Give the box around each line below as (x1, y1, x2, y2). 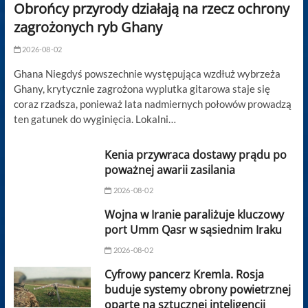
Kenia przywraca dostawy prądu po (104, 146, 287, 162)
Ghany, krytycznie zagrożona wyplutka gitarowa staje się (13, 82, 270, 95)
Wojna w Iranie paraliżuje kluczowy (104, 206, 285, 222)
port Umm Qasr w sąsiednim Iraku (104, 221, 283, 237)
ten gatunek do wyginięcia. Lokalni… (13, 112, 176, 125)
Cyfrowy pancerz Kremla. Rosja (104, 266, 265, 282)
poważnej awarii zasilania (104, 162, 236, 177)
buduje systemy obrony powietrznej (104, 281, 291, 297)
